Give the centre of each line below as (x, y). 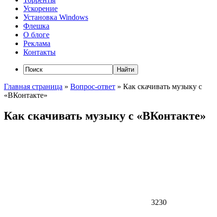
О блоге (36, 35)
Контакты (39, 52)
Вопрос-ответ (93, 87)
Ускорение (40, 9)
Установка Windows (56, 17)
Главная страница (33, 87)
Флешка (36, 26)
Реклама (37, 44)
